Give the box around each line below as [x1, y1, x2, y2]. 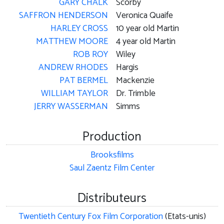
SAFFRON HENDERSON [19, 8, 108, 23]
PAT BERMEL [59, 73, 108, 88]
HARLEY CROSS [50, 21, 108, 36]
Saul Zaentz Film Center [69, 161, 154, 176]
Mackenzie [116, 73, 154, 88]
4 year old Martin [116, 34, 175, 49]
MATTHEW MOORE [36, 34, 108, 49]
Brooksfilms [90, 148, 134, 163]
